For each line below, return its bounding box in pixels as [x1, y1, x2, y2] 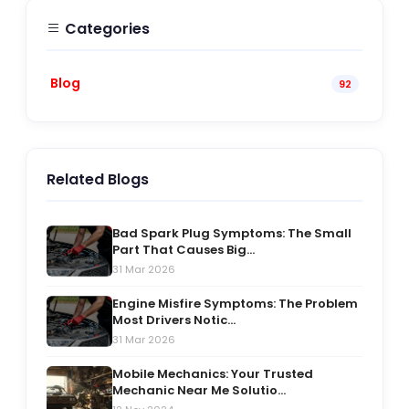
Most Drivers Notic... [112, 311, 236, 330]
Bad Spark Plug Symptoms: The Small [112, 225, 351, 243]
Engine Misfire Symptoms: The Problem [112, 295, 358, 313]
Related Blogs [47, 169, 149, 191]
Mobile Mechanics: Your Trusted [112, 365, 313, 383]
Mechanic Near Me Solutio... [112, 382, 286, 400]
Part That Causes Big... [112, 241, 255, 259]
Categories [61, 18, 150, 40]
